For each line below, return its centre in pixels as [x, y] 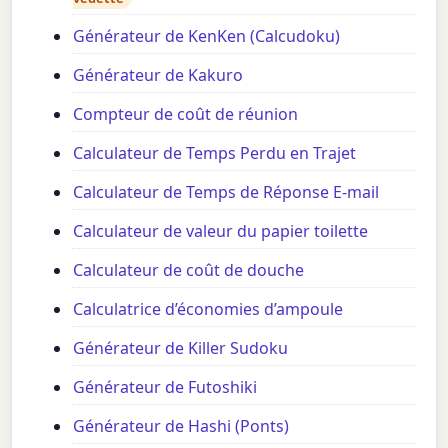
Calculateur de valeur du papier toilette [221, 231]
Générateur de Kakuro [158, 75]
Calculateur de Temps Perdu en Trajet [215, 153]
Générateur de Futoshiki [165, 387]
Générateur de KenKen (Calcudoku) [207, 36]
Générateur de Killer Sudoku [181, 348]
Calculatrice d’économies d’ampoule [208, 309]
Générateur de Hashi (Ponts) [181, 426]
